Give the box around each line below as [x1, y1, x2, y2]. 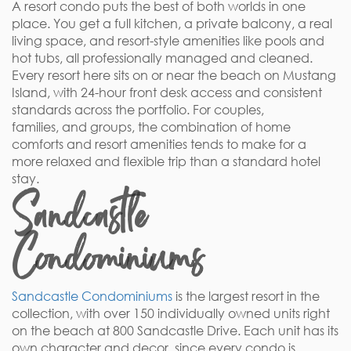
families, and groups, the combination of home [12, 119, 291, 135]
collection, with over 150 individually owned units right [12, 306, 330, 321]
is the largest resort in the [172, 288, 320, 304]
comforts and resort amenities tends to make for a [12, 136, 306, 152]
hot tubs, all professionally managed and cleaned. [12, 50, 313, 66]
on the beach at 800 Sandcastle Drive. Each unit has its [12, 323, 338, 338]
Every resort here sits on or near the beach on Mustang [12, 67, 336, 83]
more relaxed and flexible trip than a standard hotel [12, 154, 320, 169]
